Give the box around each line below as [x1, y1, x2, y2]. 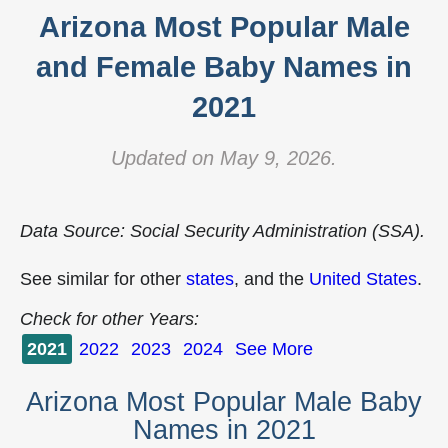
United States [309, 269, 417, 289]
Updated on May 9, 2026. [111, 147, 337, 169]
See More [235, 339, 313, 359]
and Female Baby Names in [36, 51, 412, 83]
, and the [234, 269, 309, 289]
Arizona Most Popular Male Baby [26, 387, 422, 418]
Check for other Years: [20, 309, 199, 329]
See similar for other [20, 269, 186, 289]
